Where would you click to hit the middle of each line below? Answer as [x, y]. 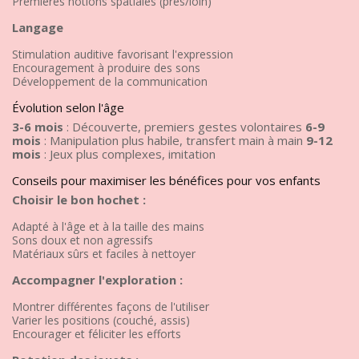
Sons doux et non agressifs [83, 240]
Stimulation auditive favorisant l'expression [123, 54]
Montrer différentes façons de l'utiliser [111, 306]
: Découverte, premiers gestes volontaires [184, 126]
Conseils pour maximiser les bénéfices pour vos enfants [166, 180]
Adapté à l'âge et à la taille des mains [108, 226]
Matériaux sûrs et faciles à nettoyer [104, 253]
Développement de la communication [110, 81]
